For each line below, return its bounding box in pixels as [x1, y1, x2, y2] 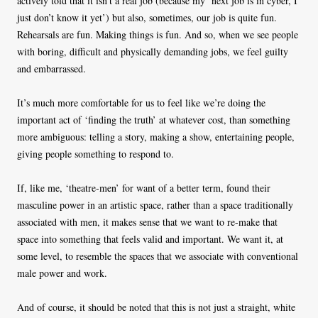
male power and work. [17, 266, 107, 280]
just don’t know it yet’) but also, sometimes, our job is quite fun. [17, 11, 277, 25]
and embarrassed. [17, 62, 86, 76]
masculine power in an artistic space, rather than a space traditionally [17, 198, 293, 212]
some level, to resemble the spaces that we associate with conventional [17, 249, 298, 263]
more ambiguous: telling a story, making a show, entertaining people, [17, 130, 295, 144]
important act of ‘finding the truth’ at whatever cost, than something [17, 113, 290, 127]
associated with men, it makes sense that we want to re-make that [17, 215, 278, 229]
